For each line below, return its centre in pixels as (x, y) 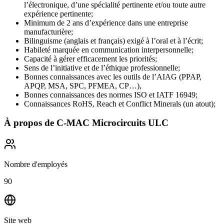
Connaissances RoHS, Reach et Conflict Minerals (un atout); (120, 103)
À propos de (29, 123)
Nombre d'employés (36, 164)
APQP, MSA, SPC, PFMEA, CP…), (83, 85)
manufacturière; (48, 31)
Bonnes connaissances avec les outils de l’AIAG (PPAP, (113, 76)
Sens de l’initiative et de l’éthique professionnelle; (102, 67)
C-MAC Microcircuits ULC (112, 123)
